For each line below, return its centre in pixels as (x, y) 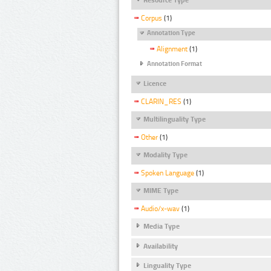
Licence (155, 83)
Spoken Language (168, 173)
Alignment (172, 49)
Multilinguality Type (175, 119)
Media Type (162, 227)
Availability (161, 246)
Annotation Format (175, 64)
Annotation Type (171, 33)
